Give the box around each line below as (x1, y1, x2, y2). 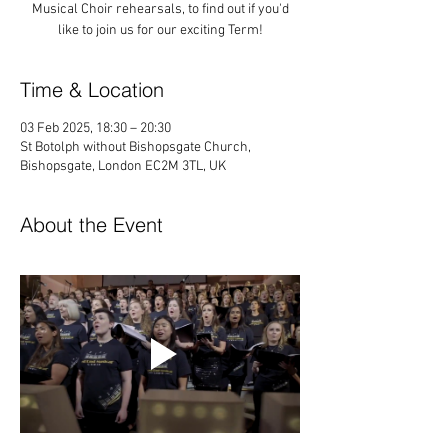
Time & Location (20, 77, 164, 103)
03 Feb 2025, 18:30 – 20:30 (20, 120, 171, 138)
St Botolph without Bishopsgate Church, (20, 139, 251, 157)
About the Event (20, 212, 163, 238)
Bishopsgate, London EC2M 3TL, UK (20, 158, 226, 176)
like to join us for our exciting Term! (57, 22, 263, 40)
